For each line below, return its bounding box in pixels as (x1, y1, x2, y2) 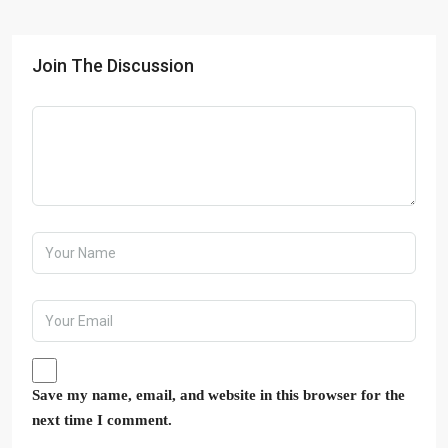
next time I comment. (32, 412, 172, 428)
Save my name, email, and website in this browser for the (32, 387, 405, 403)
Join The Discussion (32, 55, 194, 76)
